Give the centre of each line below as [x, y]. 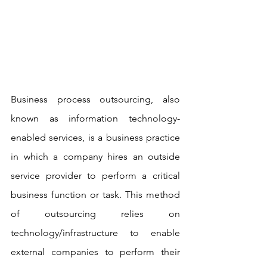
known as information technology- [95, 118]
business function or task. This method [95, 194]
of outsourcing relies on [95, 213]
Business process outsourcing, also [95, 99]
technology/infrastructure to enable [95, 232]
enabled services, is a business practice [95, 137]
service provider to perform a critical [95, 175]
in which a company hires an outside [95, 156]
